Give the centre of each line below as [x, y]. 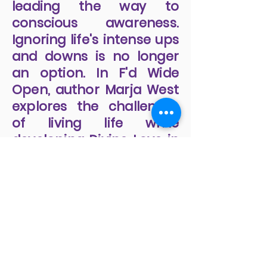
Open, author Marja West [95, 197]
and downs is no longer [95, 164]
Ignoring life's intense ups [95, 147]
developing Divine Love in [95, 247]
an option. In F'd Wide [95, 180]
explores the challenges [95, 214]
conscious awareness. [95, 130]
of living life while [95, 230]
